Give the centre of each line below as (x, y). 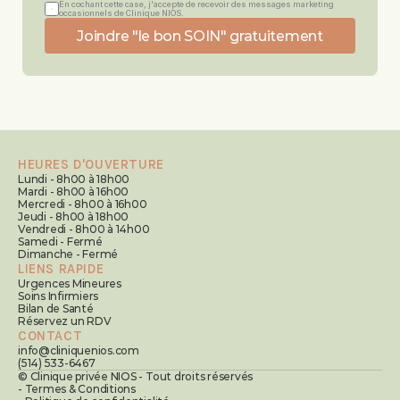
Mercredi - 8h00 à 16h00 (83, 204)
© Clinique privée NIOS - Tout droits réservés (136, 376)
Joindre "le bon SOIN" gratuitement (200, 36)
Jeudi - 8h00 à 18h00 (74, 217)
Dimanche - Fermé (68, 254)
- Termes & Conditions (77, 389)
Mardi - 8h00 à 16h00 (74, 192)
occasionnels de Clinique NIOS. (121, 13)
